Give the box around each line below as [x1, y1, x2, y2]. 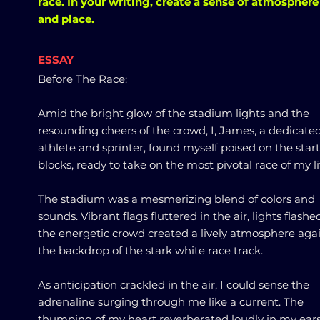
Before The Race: [38, 72, 127, 86]
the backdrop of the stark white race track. [38, 244, 263, 257]
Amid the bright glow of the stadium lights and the [38, 106, 309, 120]
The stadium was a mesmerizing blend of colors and [38, 192, 315, 206]
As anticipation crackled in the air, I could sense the [38, 278, 309, 291]
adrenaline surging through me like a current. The [38, 295, 304, 309]
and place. [38, 12, 94, 26]
